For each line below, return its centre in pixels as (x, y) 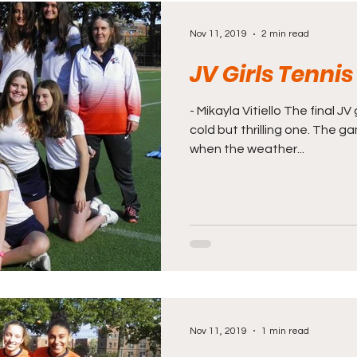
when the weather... (247, 149)
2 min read (285, 34)
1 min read (285, 331)
